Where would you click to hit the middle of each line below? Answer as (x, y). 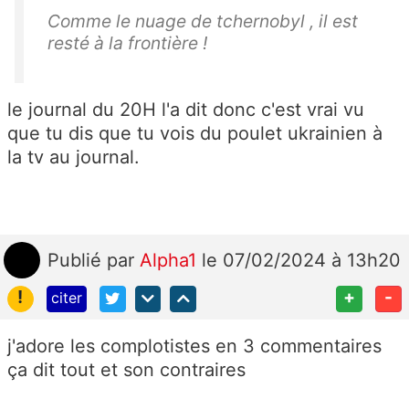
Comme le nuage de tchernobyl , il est (203, 21)
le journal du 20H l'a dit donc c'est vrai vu (186, 109)
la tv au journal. (73, 157)
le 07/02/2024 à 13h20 (301, 260)
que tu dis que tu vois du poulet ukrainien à (195, 133)
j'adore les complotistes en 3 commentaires (194, 346)
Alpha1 (171, 260)
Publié (77, 260)
